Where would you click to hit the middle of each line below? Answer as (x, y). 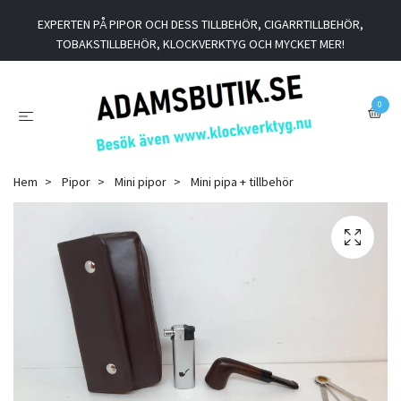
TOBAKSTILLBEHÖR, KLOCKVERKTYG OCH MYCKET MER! (200, 44)
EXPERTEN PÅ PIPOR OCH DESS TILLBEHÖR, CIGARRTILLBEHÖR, (200, 24)
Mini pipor (141, 181)
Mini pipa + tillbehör (241, 181)
